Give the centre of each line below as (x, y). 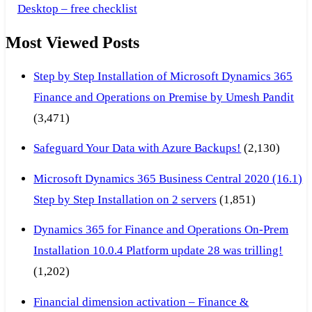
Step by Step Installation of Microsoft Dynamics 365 (163, 76)
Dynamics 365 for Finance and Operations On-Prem (161, 230)
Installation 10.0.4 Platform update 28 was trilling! (158, 251)
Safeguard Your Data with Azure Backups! (138, 148)
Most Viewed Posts (72, 42)
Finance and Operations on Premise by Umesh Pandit (164, 97)
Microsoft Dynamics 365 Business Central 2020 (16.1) (168, 178)
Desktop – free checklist (77, 8)
